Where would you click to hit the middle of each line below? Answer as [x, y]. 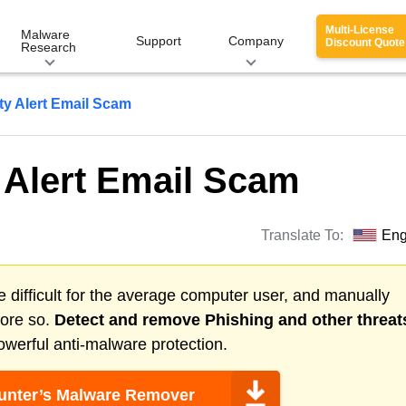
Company [256, 41]
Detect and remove [130, 320]
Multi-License [360, 30]
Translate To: [304, 235]
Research [48, 47]
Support [159, 41]
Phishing [239, 320]
